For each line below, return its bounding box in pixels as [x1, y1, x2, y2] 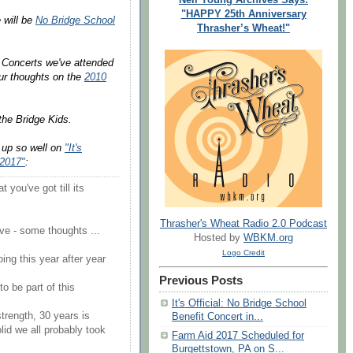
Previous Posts [159, 274, 243, 288]
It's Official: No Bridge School [172, 298, 307, 310]
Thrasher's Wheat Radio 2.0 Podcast [160, 218, 327, 230]
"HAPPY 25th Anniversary [180, 8, 307, 20]
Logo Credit [222, 248, 265, 258]
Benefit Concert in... [172, 311, 263, 323]
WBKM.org [243, 232, 293, 244]
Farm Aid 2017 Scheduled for [172, 330, 304, 342]
